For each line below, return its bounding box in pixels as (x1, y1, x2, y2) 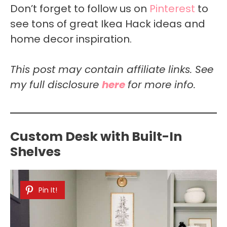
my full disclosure (10, 77, 102, 92)
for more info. (128, 77, 196, 92)
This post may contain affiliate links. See (10, 62, 213, 77)
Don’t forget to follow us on (10, 1, 149, 16)
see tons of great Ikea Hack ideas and (10, 16, 205, 31)
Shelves (10, 142, 61, 161)
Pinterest (149, 1, 195, 16)
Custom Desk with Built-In (10, 127, 182, 145)
